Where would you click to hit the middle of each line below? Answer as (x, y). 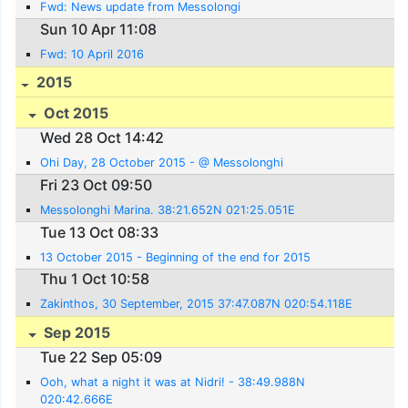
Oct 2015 (75, 113)
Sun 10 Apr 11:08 (99, 29)
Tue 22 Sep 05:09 (102, 357)
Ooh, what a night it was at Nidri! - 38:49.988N (173, 382)
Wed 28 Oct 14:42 (102, 138)
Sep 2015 (76, 333)
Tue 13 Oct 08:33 (100, 232)
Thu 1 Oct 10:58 (95, 279)
